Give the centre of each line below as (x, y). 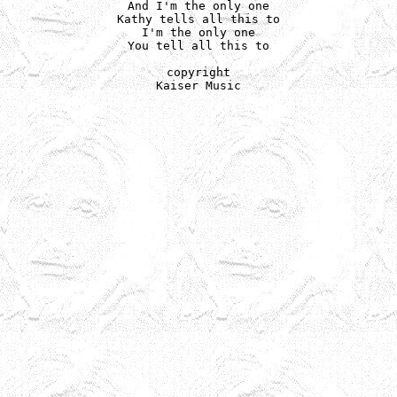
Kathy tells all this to (198, 19)
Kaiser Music (198, 86)
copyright (198, 72)
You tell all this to (198, 46)
